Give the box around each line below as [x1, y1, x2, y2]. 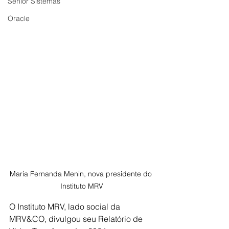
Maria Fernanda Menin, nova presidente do [10, 169, 154, 178]
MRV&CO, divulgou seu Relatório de [9, 213, 145, 224]
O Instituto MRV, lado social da [9, 201, 122, 212]
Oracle [8, 14, 30, 23]
